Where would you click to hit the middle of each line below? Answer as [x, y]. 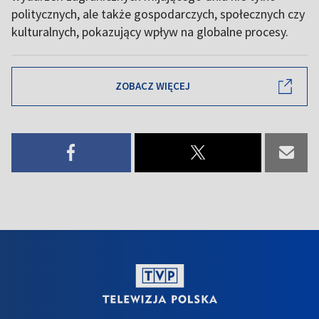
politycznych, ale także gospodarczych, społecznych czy [158, 14]
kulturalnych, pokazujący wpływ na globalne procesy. [150, 31]
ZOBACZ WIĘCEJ [152, 86]
